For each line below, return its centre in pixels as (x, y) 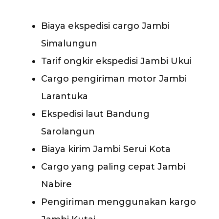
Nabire (56, 184)
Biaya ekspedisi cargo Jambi (105, 26)
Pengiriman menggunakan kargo (119, 202)
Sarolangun (68, 131)
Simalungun (69, 43)
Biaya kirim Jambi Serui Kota (106, 149)
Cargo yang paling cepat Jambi (113, 166)
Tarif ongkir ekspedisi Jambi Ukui (116, 61)
